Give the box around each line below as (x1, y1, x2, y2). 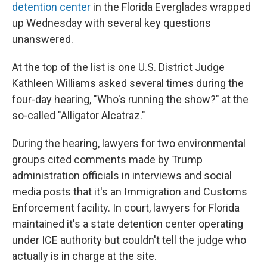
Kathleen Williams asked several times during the (12, 77, 244, 89)
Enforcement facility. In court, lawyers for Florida (12, 201, 240, 214)
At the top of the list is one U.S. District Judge (12, 61, 225, 73)
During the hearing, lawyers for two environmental (12, 137, 246, 150)
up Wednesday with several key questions (12, 17, 211, 29)
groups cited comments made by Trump (12, 153, 203, 166)
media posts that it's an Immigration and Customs (12, 185, 247, 198)
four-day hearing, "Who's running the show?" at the (12, 93, 249, 105)
